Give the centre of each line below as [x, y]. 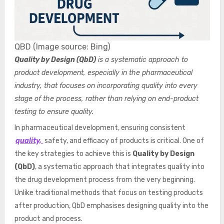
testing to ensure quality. [54, 112]
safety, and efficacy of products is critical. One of [124, 141]
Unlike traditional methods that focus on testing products [108, 193]
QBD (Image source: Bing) [62, 47]
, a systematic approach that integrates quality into [119, 167]
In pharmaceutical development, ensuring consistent [100, 128]
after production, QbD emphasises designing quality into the [111, 206]
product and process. [48, 219]
